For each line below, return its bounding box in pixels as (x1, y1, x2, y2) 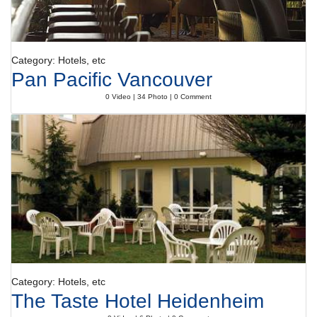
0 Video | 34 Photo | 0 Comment (105, 93, 212, 100)
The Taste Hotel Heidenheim (11, 290, 264, 312)
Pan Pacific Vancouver (11, 69, 212, 91)
